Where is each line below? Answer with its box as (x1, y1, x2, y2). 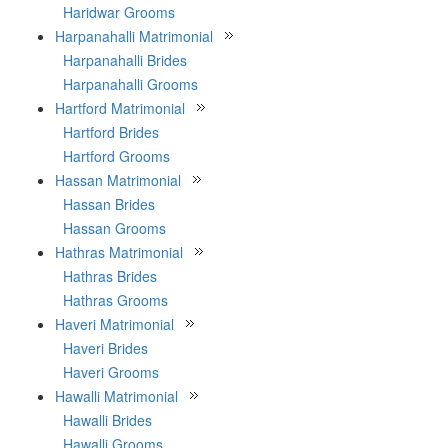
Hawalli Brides (63, 410, 152, 430)
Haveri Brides (63, 338, 148, 358)
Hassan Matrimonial (55, 170, 181, 190)
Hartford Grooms (63, 146, 170, 166)
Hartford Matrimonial (55, 98, 185, 118)
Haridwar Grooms (63, 2, 175, 22)
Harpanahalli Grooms (63, 74, 198, 94)
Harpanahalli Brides (63, 50, 187, 70)
